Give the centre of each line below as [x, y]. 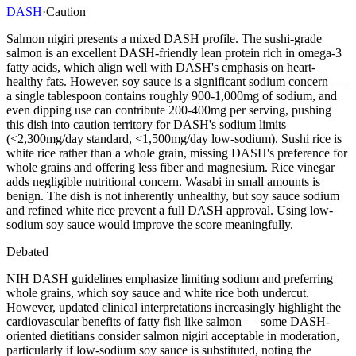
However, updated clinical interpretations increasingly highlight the [174, 307]
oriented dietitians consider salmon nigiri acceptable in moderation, [173, 335]
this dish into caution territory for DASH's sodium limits [146, 124]
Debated [27, 251]
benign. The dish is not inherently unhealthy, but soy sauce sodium [173, 195]
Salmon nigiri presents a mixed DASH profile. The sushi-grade [164, 38]
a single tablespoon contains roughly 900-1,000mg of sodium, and [172, 95]
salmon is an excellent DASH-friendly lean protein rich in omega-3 [174, 52]
